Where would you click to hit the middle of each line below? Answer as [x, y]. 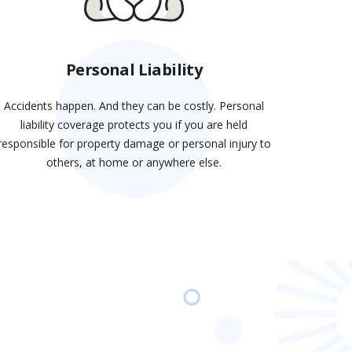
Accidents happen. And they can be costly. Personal [134, 106]
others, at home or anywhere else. [134, 163]
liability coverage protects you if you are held [134, 125]
